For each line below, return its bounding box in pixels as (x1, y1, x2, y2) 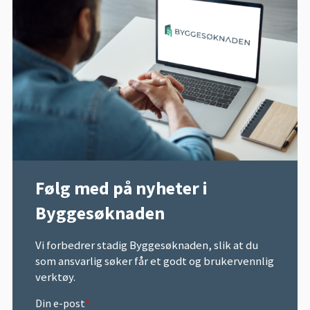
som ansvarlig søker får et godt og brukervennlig (35, 253, 274, 268)
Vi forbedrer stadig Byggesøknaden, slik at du (35, 237, 258, 253)
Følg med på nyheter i (35, 176, 208, 199)
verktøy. (35, 268, 75, 284)
